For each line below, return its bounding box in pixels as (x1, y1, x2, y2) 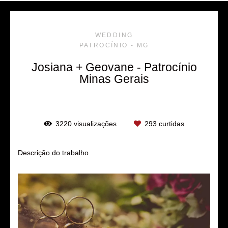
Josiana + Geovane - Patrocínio (31, 60, 197, 74)
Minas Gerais (79, 72, 149, 85)
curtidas (157, 119, 184, 128)
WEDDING (95, 31, 133, 39)
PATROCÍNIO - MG (79, 41, 149, 49)
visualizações (72, 119, 119, 128)
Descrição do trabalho (18, 148, 89, 157)
